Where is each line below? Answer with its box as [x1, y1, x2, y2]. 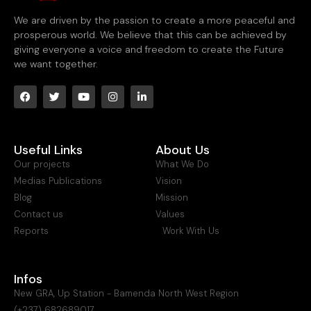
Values [155, 208, 185, 220]
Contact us [14, 208, 63, 220]
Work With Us [162, 224, 219, 237]
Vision [155, 174, 182, 187]
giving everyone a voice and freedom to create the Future [14, 42, 284, 56]
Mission [155, 191, 188, 203]
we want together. [14, 57, 98, 70]
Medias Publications [14, 174, 102, 187]
